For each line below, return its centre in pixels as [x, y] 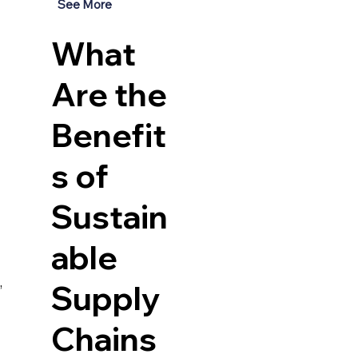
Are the [109, 95]
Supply [105, 298]
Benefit [108, 135]
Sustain [109, 217]
